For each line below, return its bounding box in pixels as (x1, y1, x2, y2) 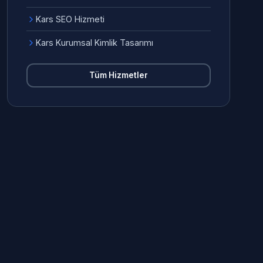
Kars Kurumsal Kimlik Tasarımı (36, 38, 153, 48)
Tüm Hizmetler (89, 70, 148, 80)
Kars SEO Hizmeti (36, 14, 104, 24)
